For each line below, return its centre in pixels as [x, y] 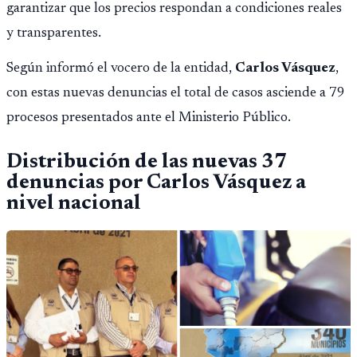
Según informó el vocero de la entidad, [121, 69]
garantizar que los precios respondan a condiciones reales [174, 9]
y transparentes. [54, 34]
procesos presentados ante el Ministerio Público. [149, 118]
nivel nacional [74, 204]
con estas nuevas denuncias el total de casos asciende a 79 [176, 94]
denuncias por [76, 183]
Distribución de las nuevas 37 [147, 162]
